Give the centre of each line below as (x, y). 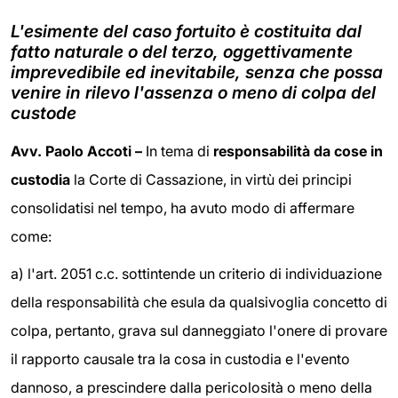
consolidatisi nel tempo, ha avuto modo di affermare (183, 208)
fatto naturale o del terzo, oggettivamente (182, 52)
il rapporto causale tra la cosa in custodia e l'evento (180, 358)
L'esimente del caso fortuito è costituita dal (186, 31)
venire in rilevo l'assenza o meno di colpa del (193, 92)
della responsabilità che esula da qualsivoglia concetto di (199, 302)
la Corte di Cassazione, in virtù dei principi (211, 179)
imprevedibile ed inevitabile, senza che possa (197, 72)
